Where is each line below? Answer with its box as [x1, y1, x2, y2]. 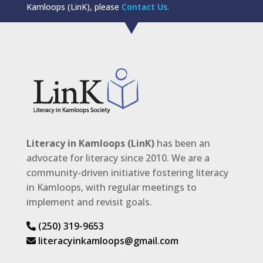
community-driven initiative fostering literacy [26, 166, 228, 180]
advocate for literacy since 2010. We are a [26, 151, 210, 165]
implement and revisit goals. [26, 195, 152, 209]
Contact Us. [121, 1, 170, 13]
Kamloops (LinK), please [26, 1, 122, 13]
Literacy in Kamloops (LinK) [26, 137, 154, 150]
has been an [154, 137, 210, 150]
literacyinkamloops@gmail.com [35, 234, 178, 248]
